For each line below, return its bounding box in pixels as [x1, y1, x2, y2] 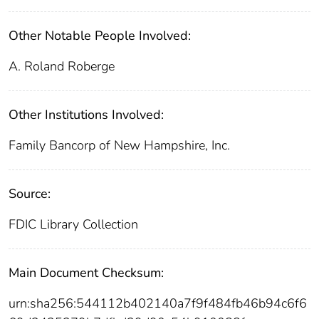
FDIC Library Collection [9, 216, 138, 234]
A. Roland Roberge [9, 58, 115, 75]
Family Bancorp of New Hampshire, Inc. [9, 137, 230, 155]
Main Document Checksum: [9, 264, 164, 282]
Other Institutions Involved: [9, 106, 164, 124]
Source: [9, 185, 51, 203]
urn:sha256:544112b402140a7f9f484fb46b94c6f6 [9, 295, 307, 313]
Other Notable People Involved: [9, 27, 191, 45]
